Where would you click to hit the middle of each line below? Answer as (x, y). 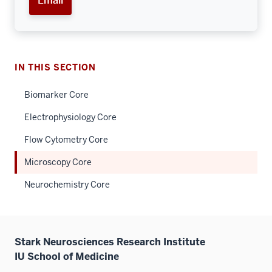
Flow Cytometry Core (66, 139)
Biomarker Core (56, 94)
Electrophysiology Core (70, 117)
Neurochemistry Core (67, 184)
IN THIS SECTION (55, 67)
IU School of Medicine (67, 256)
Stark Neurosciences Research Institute (110, 242)
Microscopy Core (58, 162)
